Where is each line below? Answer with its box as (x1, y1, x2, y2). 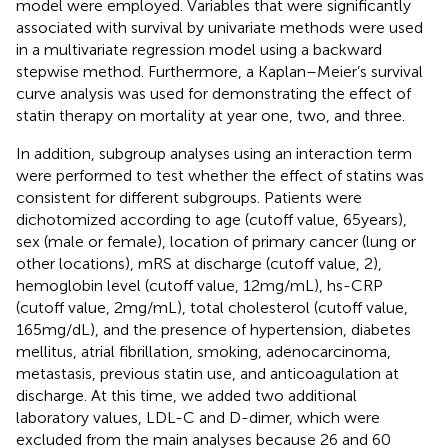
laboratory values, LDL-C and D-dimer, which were (16, 407, 380, 427)
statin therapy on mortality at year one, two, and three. (16, 105, 405, 125)
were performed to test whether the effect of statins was (16, 165, 424, 185)
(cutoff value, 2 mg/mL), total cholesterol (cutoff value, (16, 297, 408, 317)
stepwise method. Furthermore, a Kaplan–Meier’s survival (16, 61, 423, 81)
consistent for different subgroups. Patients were (16, 187, 362, 207)
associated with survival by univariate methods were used (16, 17, 423, 37)
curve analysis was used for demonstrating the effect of (16, 83, 411, 103)
